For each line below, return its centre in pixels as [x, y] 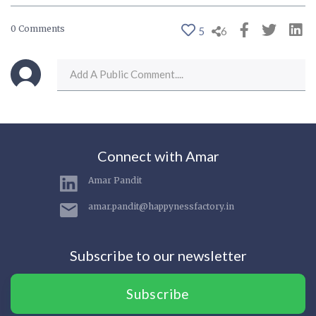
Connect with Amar [158, 156]
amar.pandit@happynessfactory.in [161, 207]
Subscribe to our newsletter [158, 256]
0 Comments [38, 29]
